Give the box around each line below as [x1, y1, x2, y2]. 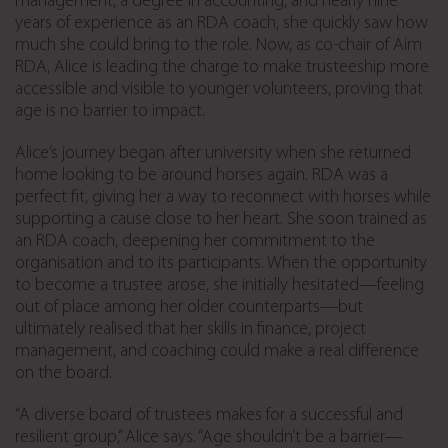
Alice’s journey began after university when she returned [15, 143, 411, 163]
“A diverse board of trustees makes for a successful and [15, 405, 403, 425]
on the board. [15, 363, 112, 383]
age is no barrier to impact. [15, 101, 205, 121]
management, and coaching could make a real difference [15, 341, 419, 361]
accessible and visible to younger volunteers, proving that [15, 79, 423, 99]
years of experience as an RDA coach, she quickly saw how [15, 13, 428, 33]
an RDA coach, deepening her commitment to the [15, 231, 375, 251]
